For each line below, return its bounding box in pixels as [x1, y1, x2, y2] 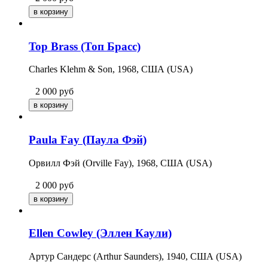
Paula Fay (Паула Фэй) [29, 133, 147, 146]
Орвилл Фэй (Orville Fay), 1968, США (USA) [29, 157, 212, 168]
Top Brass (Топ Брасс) [29, 39, 141, 53]
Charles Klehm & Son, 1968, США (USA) [29, 64, 193, 75]
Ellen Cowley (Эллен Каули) [29, 227, 172, 240]
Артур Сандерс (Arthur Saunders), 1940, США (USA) [29, 251, 242, 262]
